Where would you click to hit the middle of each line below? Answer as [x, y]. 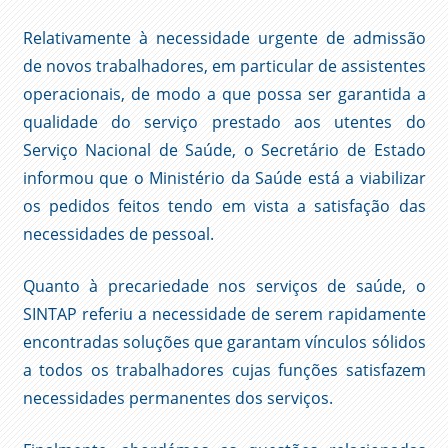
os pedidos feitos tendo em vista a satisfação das [224, 206]
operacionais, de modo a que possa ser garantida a [224, 94]
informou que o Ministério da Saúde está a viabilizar [224, 178]
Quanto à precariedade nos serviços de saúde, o [224, 286]
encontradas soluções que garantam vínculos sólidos [224, 342]
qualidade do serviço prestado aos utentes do [224, 122]
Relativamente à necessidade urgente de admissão [224, 38]
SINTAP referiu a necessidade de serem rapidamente [224, 314]
